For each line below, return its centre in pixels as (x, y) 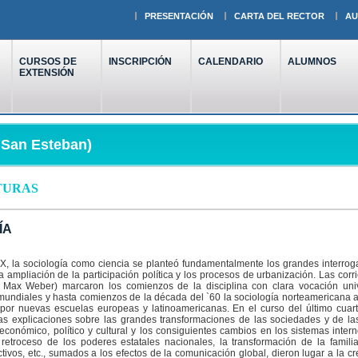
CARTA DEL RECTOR (279, 16)
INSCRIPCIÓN (140, 62)
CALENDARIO (230, 62)
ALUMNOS (312, 62)
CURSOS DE (48, 62)
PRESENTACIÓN (179, 16)
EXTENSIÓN (46, 73)
